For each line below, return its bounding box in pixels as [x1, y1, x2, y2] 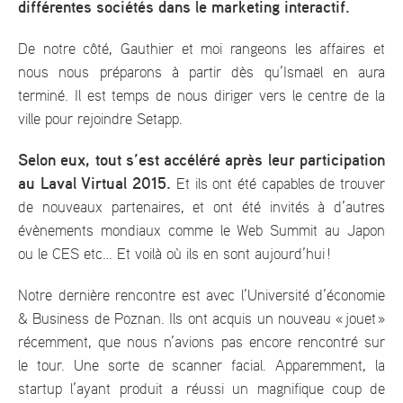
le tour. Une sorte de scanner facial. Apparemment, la [18, 358, 385, 373]
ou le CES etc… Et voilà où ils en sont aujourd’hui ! [18, 246, 331, 262]
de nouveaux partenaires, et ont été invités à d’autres [18, 200, 385, 215]
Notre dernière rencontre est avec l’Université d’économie [18, 288, 385, 303]
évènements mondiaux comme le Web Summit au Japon [18, 223, 385, 238]
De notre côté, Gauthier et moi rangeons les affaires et [18, 41, 385, 57]
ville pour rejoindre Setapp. [18, 112, 183, 127]
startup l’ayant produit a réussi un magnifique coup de [18, 381, 385, 397]
